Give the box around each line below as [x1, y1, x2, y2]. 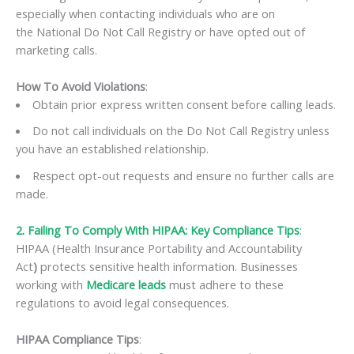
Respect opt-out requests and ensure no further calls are [32, 167, 334, 183]
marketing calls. [16, 41, 97, 58]
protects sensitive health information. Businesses [37, 258, 298, 275]
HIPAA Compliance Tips [16, 331, 139, 348]
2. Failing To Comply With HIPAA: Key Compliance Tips [16, 222, 299, 239]
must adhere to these [166, 277, 284, 293]
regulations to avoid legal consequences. [16, 295, 229, 311]
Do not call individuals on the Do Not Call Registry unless [32, 122, 330, 139]
